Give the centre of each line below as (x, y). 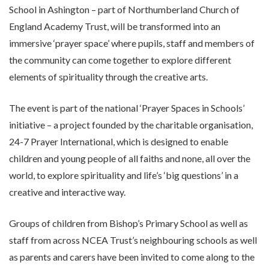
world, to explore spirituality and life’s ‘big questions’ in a (124, 175)
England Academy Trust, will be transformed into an (115, 26)
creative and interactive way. (67, 192)
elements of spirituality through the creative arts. (108, 77)
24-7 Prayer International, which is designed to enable (119, 142)
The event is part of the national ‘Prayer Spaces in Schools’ (127, 108)
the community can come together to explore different (120, 60)
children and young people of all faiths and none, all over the (130, 159)
